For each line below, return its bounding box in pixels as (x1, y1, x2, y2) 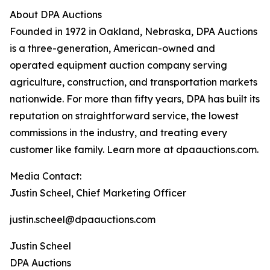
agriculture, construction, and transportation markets (10, 76, 257, 89)
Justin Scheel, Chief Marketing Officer (10, 187, 186, 199)
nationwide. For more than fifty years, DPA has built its (10, 93, 260, 105)
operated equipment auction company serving (10, 59, 227, 72)
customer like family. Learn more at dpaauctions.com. (10, 143, 259, 156)
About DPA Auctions (10, 8, 102, 21)
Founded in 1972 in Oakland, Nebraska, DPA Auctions (10, 25, 257, 38)
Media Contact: (10, 170, 81, 183)
